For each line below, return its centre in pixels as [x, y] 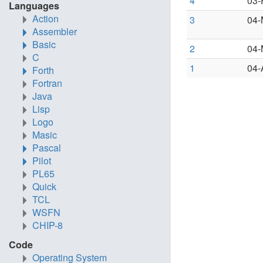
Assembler [55, 31]
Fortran [47, 83]
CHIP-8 [48, 225]
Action [45, 18]
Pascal [47, 148]
